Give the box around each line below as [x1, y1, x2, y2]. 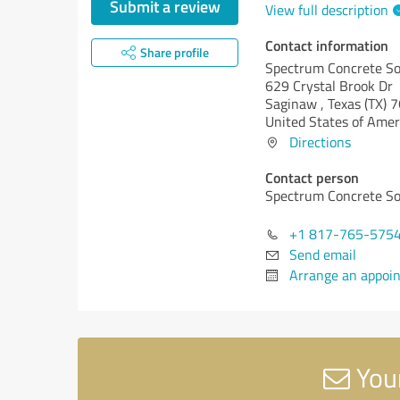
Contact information [265, 35, 388, 55]
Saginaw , [265, 94, 328, 113]
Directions [289, 132, 351, 152]
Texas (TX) [328, 94, 387, 113]
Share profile [139, 44, 209, 61]
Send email [289, 245, 356, 264]
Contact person [265, 167, 359, 187]
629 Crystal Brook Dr [265, 76, 393, 96]
